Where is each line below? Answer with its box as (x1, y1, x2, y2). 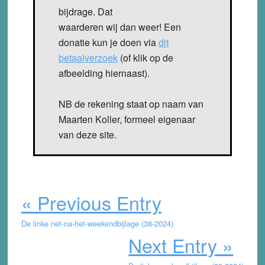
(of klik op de (117, 50, 173, 64)
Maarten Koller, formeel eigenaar (58, 112, 195, 126)
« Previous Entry (21, 188, 161, 216)
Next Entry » (128, 231, 234, 258)
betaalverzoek (58, 50, 118, 64)
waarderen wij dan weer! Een (58, 20, 181, 34)
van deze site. (58, 127, 117, 141)
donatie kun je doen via (58, 35, 159, 49)
